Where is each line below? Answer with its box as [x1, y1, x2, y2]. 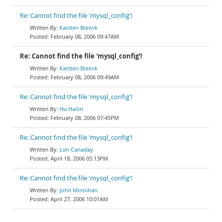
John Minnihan [59, 186, 98, 194]
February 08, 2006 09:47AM [51, 33, 119, 40]
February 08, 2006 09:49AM [51, 73, 119, 81]
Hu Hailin [59, 105, 83, 112]
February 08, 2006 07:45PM [51, 114, 119, 121]
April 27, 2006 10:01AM [51, 195, 108, 203]
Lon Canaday [59, 146, 93, 153]
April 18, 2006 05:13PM [51, 155, 108, 162]
